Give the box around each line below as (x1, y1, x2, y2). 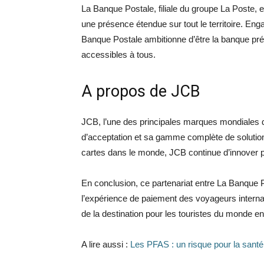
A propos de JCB (81, 82, 200, 101)
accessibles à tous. (81, 49, 156, 60)
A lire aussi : (81, 239, 130, 249)
